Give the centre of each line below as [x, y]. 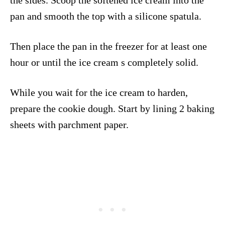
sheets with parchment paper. [69, 124]
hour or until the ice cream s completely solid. [104, 62]
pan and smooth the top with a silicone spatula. [106, 16]
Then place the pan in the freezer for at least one [108, 46]
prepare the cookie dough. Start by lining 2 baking [112, 108]
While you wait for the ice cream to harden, [99, 92]
